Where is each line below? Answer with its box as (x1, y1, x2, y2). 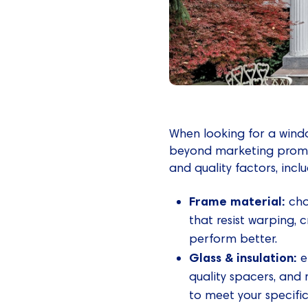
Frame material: (189, 192, 286, 209)
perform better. (189, 230, 278, 246)
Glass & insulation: (189, 249, 301, 265)
